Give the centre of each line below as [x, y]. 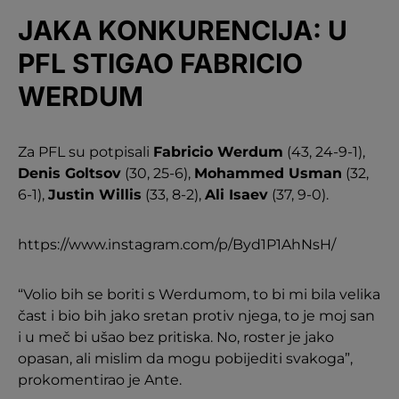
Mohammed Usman [268, 173]
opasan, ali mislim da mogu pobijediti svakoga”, [185, 358]
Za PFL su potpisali [85, 151]
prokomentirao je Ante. [100, 379]
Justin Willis [95, 194]
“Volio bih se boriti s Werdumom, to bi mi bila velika [199, 294]
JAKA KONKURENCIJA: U [183, 30]
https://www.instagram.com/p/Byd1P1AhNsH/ [177, 244]
